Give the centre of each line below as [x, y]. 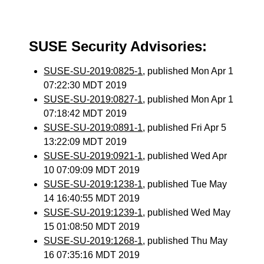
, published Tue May [185, 184]
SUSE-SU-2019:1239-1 [93, 212]
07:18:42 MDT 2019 [85, 113]
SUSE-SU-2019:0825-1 [93, 71]
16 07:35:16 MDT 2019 [92, 255]
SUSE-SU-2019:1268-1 [93, 241]
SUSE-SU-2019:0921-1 [93, 156]
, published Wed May [187, 212]
